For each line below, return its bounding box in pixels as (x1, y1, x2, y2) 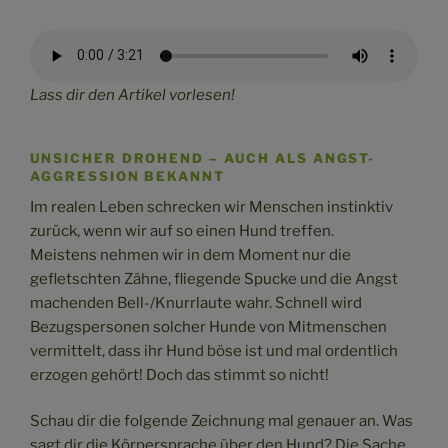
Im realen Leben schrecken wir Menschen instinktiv (30, 197, 393, 216)
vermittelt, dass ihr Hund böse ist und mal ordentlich (30, 341, 398, 360)
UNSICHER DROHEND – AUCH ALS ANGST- (30, 149, 376, 166)
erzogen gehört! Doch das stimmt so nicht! (30, 365, 329, 384)
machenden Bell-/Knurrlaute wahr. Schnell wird (30, 293, 362, 312)
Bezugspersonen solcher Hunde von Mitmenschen (30, 317, 387, 336)
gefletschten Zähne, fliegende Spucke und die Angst (30, 269, 398, 288)
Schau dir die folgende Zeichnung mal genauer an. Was (30, 412, 413, 431)
